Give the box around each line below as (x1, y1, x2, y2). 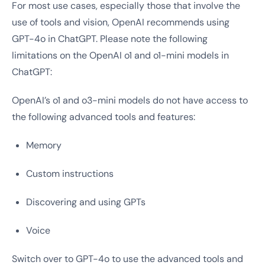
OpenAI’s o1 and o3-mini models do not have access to (12, 94, 248, 106)
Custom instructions (26, 167, 114, 180)
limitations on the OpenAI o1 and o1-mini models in (12, 49, 229, 62)
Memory (26, 139, 62, 151)
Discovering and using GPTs (26, 196, 146, 208)
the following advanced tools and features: (12, 111, 195, 123)
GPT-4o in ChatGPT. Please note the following (12, 33, 208, 45)
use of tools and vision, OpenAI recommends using (12, 16, 230, 28)
